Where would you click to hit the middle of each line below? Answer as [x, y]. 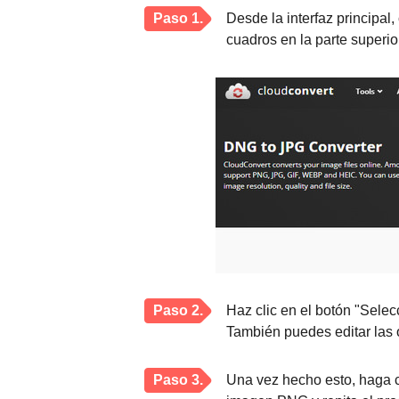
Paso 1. [178, 18]
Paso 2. [178, 310]
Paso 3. [178, 380]
